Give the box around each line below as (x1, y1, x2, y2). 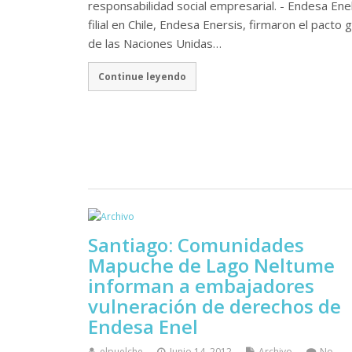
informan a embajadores (88, 272, 314, 299)
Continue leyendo (97, 70, 186, 83)
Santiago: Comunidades (88, 231, 304, 258)
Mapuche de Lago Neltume (88, 251, 335, 278)
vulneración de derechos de (88, 292, 341, 319)
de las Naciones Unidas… (88, 35, 222, 51)
